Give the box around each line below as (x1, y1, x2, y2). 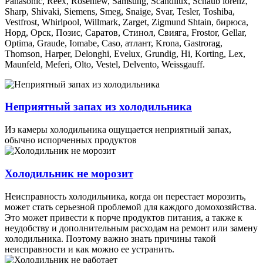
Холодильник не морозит (5, 167, 133, 180)
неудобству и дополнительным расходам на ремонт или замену (5, 222, 258, 233)
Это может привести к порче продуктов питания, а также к (5, 212, 242, 222)
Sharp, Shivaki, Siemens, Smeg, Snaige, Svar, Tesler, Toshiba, (5, 6, 235, 16)
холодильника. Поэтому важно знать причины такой (5, 233, 216, 244)
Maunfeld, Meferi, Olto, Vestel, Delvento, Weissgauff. (5, 59, 205, 69)
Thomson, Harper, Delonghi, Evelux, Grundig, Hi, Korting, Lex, (5, 48, 245, 59)
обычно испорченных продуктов (5, 135, 137, 146)
